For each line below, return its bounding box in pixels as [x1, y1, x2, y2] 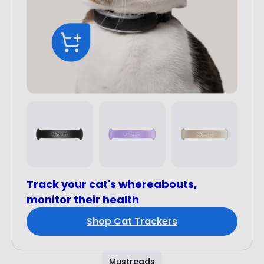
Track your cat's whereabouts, [27, 177, 197, 192]
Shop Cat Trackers [87, 214, 177, 229]
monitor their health [27, 192, 139, 207]
